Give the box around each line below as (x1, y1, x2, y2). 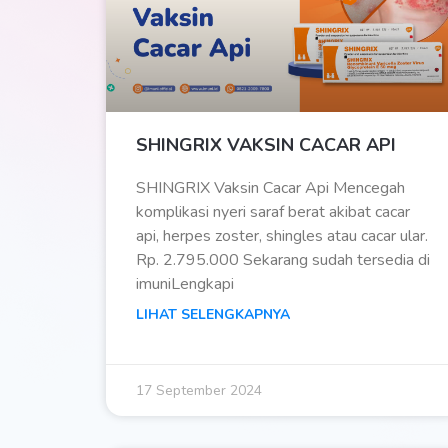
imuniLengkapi (136, 273, 234, 296)
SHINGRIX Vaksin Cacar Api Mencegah (136, 177, 405, 200)
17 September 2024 (136, 381, 262, 401)
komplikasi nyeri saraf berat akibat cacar (136, 201, 410, 224)
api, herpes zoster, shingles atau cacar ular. (136, 225, 428, 248)
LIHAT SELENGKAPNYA (136, 305, 290, 325)
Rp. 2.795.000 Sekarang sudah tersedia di (136, 249, 430, 272)
